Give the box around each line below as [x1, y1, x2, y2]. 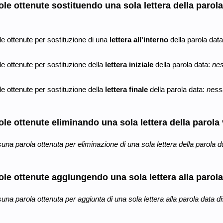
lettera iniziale [105, 60, 153, 69]
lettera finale [105, 85, 148, 94]
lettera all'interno [109, 35, 168, 44]
